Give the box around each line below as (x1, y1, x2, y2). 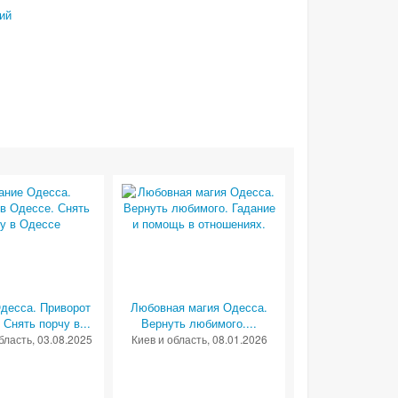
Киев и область (131, 331, 207, 347)
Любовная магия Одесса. (131, 298, 268, 316)
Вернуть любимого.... (141, 314, 258, 332)
